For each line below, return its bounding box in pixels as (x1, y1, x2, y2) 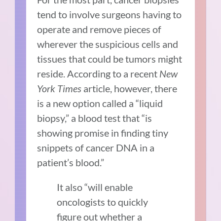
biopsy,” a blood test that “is (37, 111, 152, 124)
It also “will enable (57, 181, 133, 193)
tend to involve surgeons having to (37, 8, 182, 20)
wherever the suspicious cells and (37, 37, 179, 50)
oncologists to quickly (57, 195, 148, 208)
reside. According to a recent (37, 67, 160, 79)
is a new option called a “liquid (37, 97, 163, 109)
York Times (37, 82, 82, 94)
